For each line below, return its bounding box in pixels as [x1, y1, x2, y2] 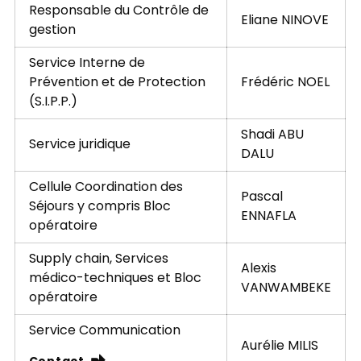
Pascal [240, 186, 283, 208]
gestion [28, 19, 76, 41]
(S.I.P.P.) [28, 91, 77, 113]
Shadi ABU [240, 124, 304, 146]
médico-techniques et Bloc [28, 268, 201, 289]
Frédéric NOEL [240, 72, 330, 93]
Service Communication [28, 320, 180, 342]
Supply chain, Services [28, 248, 168, 270]
